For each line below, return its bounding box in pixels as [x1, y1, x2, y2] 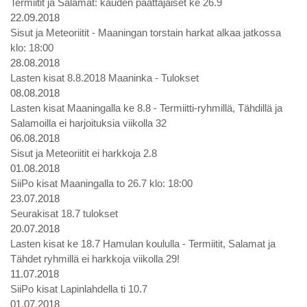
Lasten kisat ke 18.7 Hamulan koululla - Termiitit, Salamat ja [10, 238, 275, 249]
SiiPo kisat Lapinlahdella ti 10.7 [10, 283, 147, 295]
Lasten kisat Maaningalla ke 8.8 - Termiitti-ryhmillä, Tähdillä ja [10, 102, 282, 114]
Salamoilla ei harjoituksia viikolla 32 [10, 117, 167, 129]
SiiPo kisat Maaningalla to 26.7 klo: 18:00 [10, 177, 193, 189]
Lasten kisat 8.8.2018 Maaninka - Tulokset [10, 72, 199, 84]
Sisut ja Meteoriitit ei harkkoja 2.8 [10, 147, 157, 159]
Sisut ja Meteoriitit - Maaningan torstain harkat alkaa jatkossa [10, 27, 281, 38]
